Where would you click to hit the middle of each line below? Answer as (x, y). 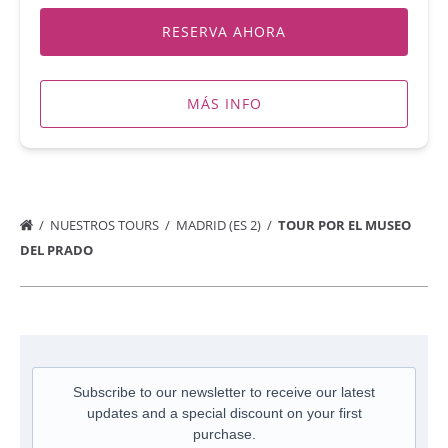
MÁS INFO (224, 103)
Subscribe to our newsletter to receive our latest (224, 391)
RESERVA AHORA (224, 31)
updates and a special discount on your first (224, 412)
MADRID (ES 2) (220, 224)
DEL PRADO (58, 249)
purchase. (224, 433)
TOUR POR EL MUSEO (344, 224)
